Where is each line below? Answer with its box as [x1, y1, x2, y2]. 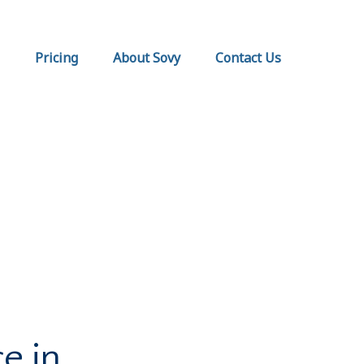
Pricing [35, 49, 78, 67]
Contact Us [215, 49, 281, 67]
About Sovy [113, 49, 180, 67]
